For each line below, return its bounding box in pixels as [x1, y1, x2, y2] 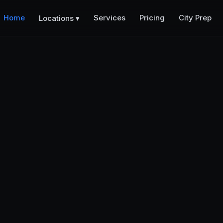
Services [93, 13, 125, 22]
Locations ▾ [38, 13, 80, 23]
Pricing [139, 13, 165, 22]
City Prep [178, 13, 212, 22]
